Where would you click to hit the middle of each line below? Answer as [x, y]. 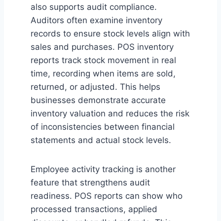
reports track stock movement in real [103, 60]
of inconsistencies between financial [103, 127]
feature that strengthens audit [90, 183]
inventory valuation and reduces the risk [110, 114]
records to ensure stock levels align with [110, 34]
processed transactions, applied [94, 209]
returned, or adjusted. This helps [95, 87]
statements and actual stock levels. [101, 140]
